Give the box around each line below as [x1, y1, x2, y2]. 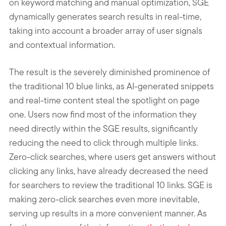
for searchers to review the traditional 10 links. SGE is [9, 178, 212, 191]
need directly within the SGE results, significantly [9, 122, 198, 135]
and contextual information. [9, 38, 115, 51]
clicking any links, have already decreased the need [9, 164, 208, 177]
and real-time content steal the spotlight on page [9, 93, 200, 106]
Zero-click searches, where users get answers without [9, 150, 216, 163]
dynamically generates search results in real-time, [9, 10, 201, 23]
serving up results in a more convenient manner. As [9, 206, 207, 219]
